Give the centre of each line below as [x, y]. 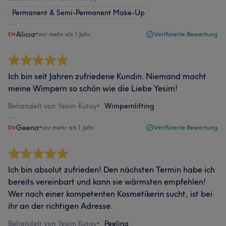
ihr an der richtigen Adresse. [61, 206]
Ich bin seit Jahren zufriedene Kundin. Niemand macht [107, 76]
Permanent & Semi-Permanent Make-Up [78, 12]
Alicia [26, 34]
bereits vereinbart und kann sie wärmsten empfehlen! [107, 181]
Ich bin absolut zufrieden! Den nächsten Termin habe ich [111, 169]
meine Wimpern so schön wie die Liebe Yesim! [93, 88]
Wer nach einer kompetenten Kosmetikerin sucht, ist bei [110, 193]
